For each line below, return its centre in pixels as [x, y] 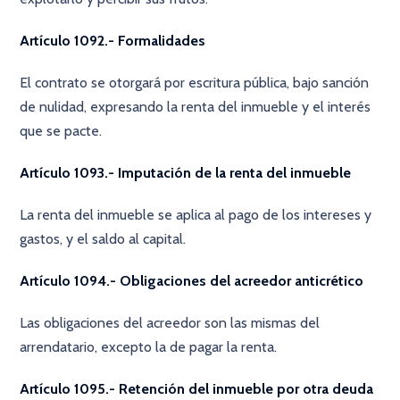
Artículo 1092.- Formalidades [113, 41]
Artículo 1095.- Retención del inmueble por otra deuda [197, 389]
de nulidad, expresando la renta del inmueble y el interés [196, 107]
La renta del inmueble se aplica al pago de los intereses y [196, 215]
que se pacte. [61, 131]
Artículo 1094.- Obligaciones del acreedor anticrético [192, 281]
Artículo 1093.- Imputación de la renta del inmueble [186, 173]
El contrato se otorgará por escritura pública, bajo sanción [195, 83]
